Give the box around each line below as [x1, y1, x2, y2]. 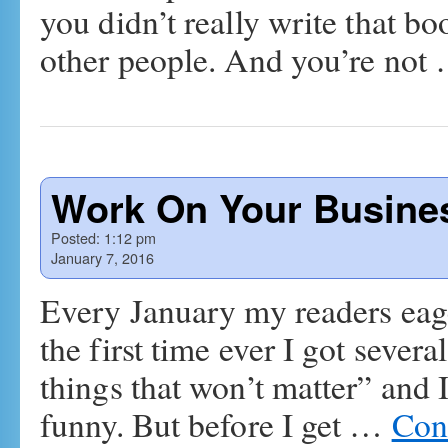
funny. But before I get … [40, 402, 392, 446]
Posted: [51, 227, 100, 248]
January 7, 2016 [51, 247, 154, 268]
